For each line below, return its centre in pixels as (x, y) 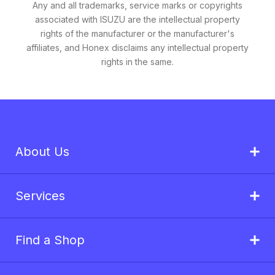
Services (40, 196)
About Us (42, 152)
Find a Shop (50, 240)
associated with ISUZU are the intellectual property (137, 19)
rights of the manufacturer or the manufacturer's (137, 33)
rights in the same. (137, 62)
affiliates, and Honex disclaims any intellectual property (137, 48)
